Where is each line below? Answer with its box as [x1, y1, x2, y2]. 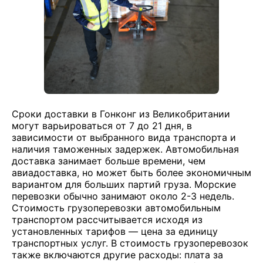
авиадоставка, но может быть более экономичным [12, 167, 251, 178]
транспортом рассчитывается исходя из [12, 214, 203, 225]
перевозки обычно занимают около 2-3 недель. [12, 190, 234, 202]
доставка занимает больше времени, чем [12, 155, 205, 167]
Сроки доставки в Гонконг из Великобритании [12, 108, 230, 120]
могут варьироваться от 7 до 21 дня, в [12, 120, 192, 131]
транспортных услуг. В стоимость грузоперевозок [12, 237, 248, 249]
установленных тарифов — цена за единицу [12, 225, 218, 237]
